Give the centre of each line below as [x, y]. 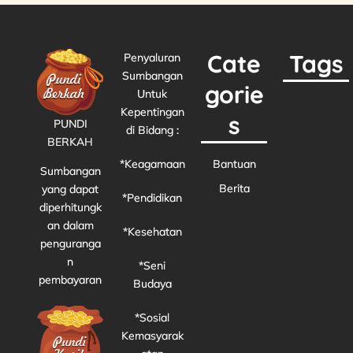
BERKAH [71, 141]
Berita [234, 188]
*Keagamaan [152, 163]
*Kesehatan [152, 231]
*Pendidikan [152, 197]
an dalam [70, 225]
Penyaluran [152, 57]
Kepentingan [152, 111]
